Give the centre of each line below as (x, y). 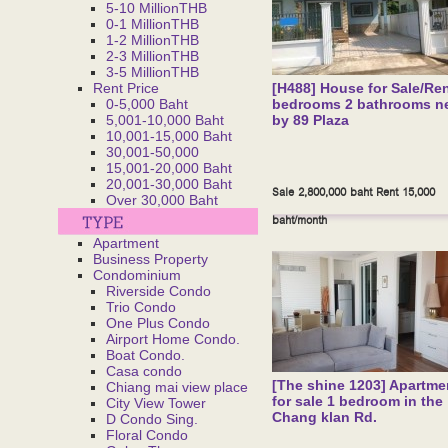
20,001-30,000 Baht (169, 184)
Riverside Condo (158, 291)
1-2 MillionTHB (152, 40)
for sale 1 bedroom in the (357, 401)
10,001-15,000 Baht (169, 136)
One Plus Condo (158, 323)
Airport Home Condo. (173, 339)
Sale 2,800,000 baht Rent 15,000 (353, 192)
